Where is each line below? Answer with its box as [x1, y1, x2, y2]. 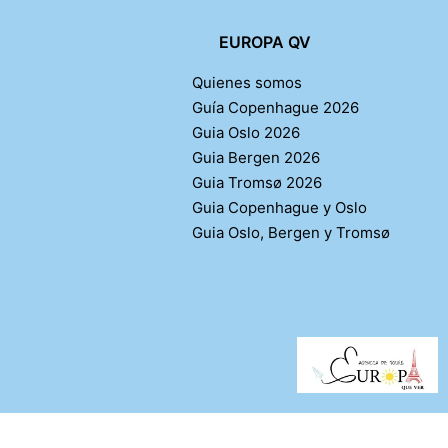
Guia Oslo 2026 [192, 122, 301, 142]
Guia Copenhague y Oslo [192, 197, 368, 217]
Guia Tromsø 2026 [192, 172, 323, 192]
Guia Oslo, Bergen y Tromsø [192, 222, 391, 242]
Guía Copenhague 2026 [192, 97, 360, 117]
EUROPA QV [218, 31, 311, 52]
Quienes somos [192, 72, 303, 92]
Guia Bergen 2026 [192, 147, 321, 167]
